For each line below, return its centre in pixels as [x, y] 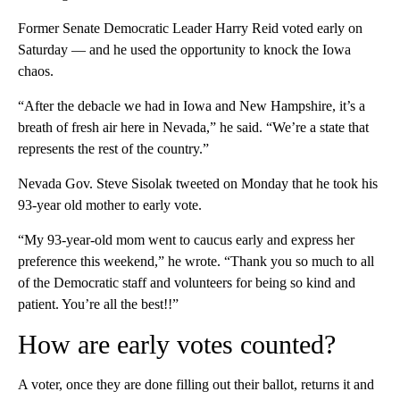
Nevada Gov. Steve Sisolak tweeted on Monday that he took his [198, 184]
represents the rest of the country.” [113, 149]
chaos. [36, 71]
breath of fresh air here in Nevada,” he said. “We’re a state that [193, 128]
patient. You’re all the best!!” [98, 304]
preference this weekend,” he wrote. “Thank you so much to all [196, 262]
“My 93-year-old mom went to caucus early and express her [186, 240]
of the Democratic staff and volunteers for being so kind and [187, 283]
